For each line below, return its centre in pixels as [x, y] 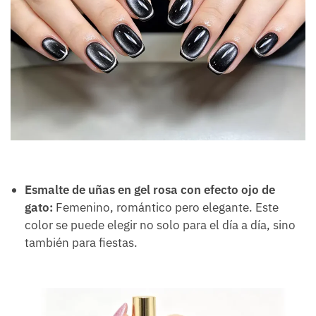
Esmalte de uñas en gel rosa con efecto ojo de [150, 190]
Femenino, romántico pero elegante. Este [166, 208]
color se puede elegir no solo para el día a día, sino [160, 225]
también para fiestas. [81, 243]
